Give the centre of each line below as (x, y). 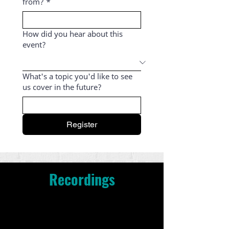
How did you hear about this (73, 33)
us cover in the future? (62, 87)
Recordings (82, 179)
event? (34, 44)
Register (82, 124)
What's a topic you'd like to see (77, 76)
